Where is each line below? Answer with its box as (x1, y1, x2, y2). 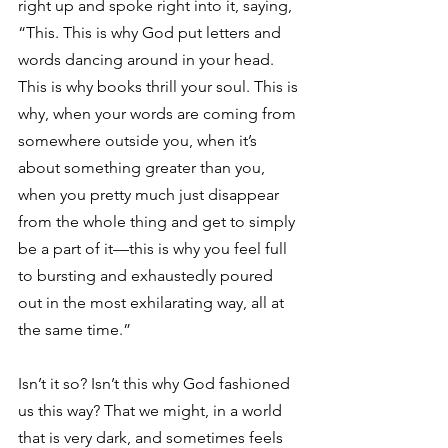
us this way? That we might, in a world (18, 401, 286, 420)
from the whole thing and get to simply (18, 212, 299, 231)
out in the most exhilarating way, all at (18, 293, 288, 312)
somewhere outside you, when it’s (18, 131, 261, 150)
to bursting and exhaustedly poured (18, 266, 277, 285)
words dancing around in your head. (18, 50, 278, 69)
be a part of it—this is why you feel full (18, 239, 291, 258)
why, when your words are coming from (18, 104, 300, 123)
